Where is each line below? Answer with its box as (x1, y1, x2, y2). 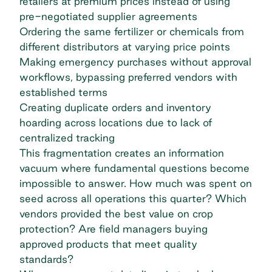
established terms (19, 86, 107, 98)
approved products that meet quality (19, 237, 197, 250)
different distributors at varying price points (19, 40, 230, 52)
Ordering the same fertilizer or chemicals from (19, 25, 244, 37)
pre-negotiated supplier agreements (19, 10, 197, 22)
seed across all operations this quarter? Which (19, 192, 246, 204)
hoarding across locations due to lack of (19, 116, 212, 128)
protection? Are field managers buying (19, 222, 208, 234)
